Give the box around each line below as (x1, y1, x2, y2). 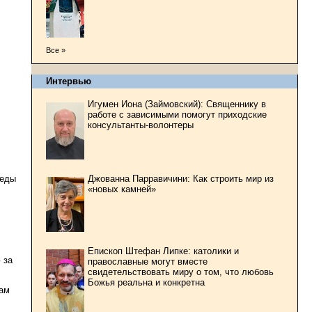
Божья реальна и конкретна (88, 276, 205, 288)
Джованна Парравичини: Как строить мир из (88, 173, 274, 184)
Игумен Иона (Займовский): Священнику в (88, 98, 266, 109)
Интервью (46, 75, 91, 86)
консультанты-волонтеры (88, 119, 194, 130)
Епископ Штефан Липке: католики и (88, 245, 239, 256)
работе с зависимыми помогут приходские (88, 109, 267, 120)
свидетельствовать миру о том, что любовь (88, 266, 274, 277)
